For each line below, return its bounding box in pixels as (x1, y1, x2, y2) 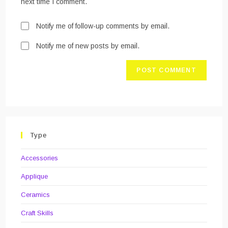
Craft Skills (21, 209, 54, 217)
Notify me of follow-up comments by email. (36, 21, 170, 30)
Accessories (21, 154, 59, 162)
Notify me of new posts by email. (36, 41, 140, 50)
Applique (21, 172, 48, 180)
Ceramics (21, 190, 50, 198)
